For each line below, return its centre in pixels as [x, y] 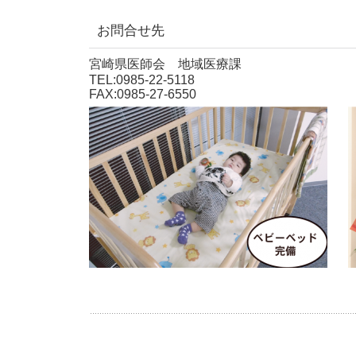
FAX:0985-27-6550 [143, 94]
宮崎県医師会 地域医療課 [172, 64]
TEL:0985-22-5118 [142, 79]
